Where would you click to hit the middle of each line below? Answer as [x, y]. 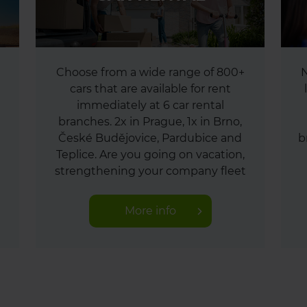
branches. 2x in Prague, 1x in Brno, [150, 122]
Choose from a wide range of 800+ [150, 72]
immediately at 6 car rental [150, 105]
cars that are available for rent [150, 89]
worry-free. [150, 204]
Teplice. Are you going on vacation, [150, 155]
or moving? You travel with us [150, 187]
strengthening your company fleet [150, 171]
